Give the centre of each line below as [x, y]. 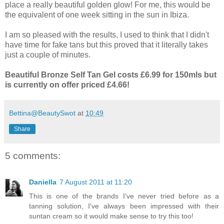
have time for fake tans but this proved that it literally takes [106, 45]
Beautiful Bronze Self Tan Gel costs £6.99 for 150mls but [111, 75]
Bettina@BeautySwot [42, 113]
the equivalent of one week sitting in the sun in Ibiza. [97, 15]
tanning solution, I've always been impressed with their [124, 206]
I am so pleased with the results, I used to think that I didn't [107, 35]
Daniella [43, 182]
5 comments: [33, 156]
